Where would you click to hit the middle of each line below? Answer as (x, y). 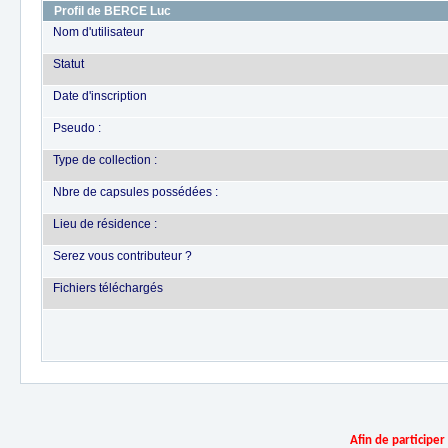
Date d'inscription (100, 96)
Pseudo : (77, 128)
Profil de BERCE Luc (112, 11)
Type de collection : (105, 160)
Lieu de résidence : (105, 224)
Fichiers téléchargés (108, 288)
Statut (68, 64)
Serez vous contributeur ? (122, 256)
